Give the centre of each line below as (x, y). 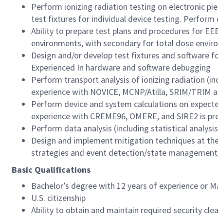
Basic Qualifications (51, 170)
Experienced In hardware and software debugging (121, 67)
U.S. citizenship (58, 198)
